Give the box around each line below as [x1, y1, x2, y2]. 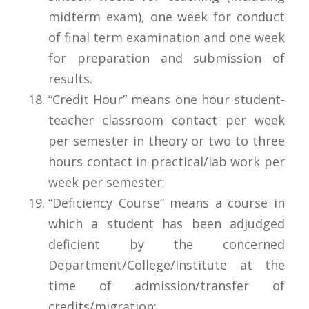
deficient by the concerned [48, 235, 285, 252]
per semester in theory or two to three [48, 132, 285, 149]
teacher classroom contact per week [48, 111, 285, 128]
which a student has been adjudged [48, 215, 285, 232]
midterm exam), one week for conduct [48, 8, 285, 25]
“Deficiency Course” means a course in [48, 194, 285, 211]
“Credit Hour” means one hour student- [48, 90, 285, 108]
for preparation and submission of [48, 49, 285, 66]
